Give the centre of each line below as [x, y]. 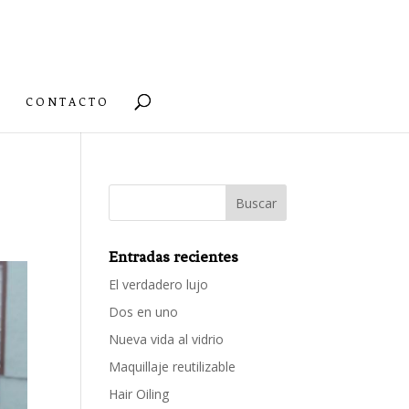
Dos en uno [144, 312]
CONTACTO [68, 102]
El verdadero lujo [159, 284]
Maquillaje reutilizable [173, 367]
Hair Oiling [139, 394]
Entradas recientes [174, 257]
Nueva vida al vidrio [167, 339]
